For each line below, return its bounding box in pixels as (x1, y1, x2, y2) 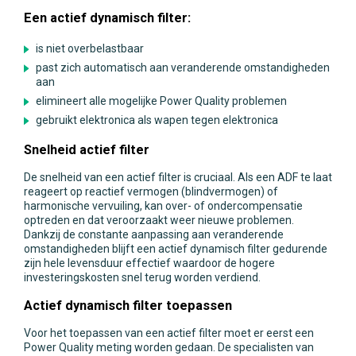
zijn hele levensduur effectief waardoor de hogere (24, 257, 275, 270)
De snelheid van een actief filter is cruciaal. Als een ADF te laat (24, 171, 332, 184)
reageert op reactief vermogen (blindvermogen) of (24, 185, 278, 199)
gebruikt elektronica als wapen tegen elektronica (36, 113, 278, 126)
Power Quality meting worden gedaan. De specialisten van (24, 341, 314, 354)
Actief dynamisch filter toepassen (24, 297, 232, 313)
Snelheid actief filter (24, 142, 149, 158)
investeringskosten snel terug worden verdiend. (24, 271, 261, 284)
